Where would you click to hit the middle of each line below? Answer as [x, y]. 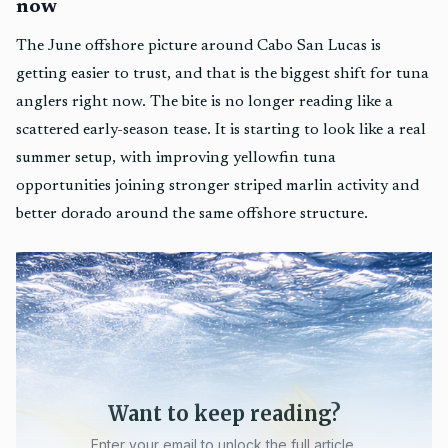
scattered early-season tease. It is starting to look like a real [221, 130]
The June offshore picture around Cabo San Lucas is [198, 46]
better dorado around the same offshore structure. [192, 214]
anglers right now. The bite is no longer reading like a [204, 102]
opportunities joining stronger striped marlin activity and [217, 186]
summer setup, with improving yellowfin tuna [176, 158]
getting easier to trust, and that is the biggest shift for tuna [222, 74]
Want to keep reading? [224, 413]
